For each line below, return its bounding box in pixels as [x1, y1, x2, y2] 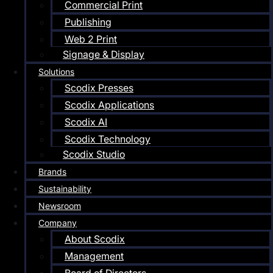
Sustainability [38, 183, 91, 194]
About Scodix [65, 233, 125, 245]
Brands [38, 166, 66, 177]
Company [38, 218, 77, 228]
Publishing [65, 16, 112, 28]
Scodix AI [65, 116, 107, 128]
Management [65, 250, 124, 262]
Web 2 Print [65, 33, 117, 45]
